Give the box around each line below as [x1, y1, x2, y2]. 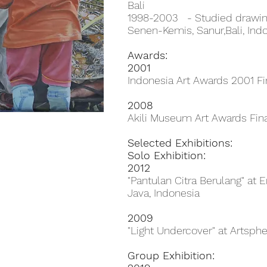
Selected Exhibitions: [128, 136, 232, 149]
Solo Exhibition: [128, 149, 206, 162]
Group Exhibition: [128, 249, 215, 262]
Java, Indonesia [128, 187, 200, 199]
